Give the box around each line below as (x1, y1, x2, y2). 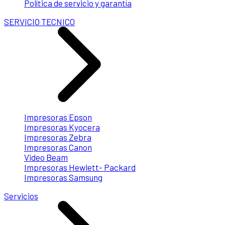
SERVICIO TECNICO (4, 17, 75, 27)
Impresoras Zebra (24, 132, 91, 143)
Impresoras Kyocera (24, 122, 100, 133)
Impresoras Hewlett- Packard (24, 162, 136, 173)
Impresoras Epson (24, 112, 92, 123)
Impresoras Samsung (24, 172, 102, 183)
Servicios (4, 191, 38, 201)
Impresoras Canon (24, 142, 92, 153)
